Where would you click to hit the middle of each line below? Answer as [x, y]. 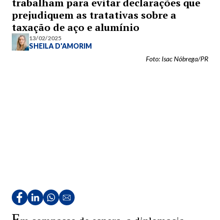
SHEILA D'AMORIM [60, 46]
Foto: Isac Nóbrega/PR [177, 59]
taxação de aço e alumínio [76, 27]
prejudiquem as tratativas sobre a [94, 15]
